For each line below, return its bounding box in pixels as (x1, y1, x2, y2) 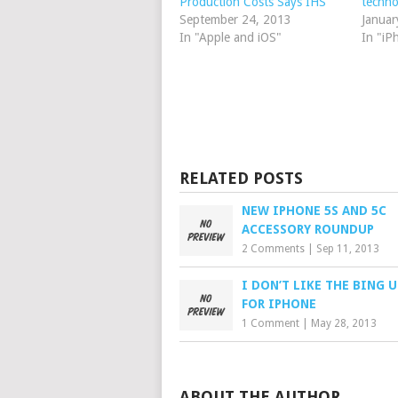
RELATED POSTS (179, 169, 303, 187)
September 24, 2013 (179, 12, 291, 27)
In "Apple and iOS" (179, 30, 282, 44)
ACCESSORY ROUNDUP (242, 222, 374, 236)
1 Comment (242, 317, 299, 330)
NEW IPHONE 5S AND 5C (242, 203, 386, 218)
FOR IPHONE (242, 297, 316, 311)
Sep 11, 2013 (316, 243, 379, 255)
